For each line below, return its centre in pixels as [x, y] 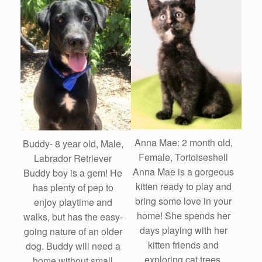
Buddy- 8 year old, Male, [73, 144]
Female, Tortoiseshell [183, 157]
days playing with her [183, 230]
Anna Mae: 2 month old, [183, 143]
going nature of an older [73, 232]
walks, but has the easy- [73, 217]
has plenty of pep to [73, 188]
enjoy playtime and [73, 202]
